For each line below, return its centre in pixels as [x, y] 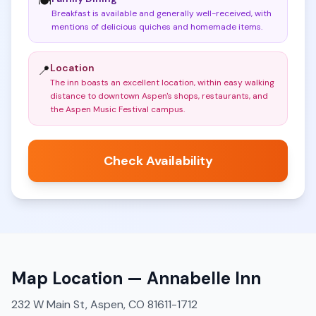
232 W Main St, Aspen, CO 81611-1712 [104, 304]
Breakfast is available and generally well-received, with [162, 13]
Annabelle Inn [204, 278]
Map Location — [79, 278]
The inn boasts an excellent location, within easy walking [162, 83]
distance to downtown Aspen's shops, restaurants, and [159, 96]
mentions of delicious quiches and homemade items [156, 27]
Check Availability [158, 161]
